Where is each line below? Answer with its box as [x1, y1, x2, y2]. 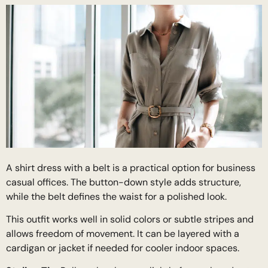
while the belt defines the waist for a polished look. [6, 190, 227, 203]
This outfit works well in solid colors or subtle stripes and [6, 213, 254, 226]
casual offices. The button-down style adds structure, [6, 175, 241, 188]
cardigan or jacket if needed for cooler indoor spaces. [6, 242, 239, 255]
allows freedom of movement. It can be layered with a [6, 227, 239, 240]
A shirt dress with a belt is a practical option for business [6, 161, 255, 174]
